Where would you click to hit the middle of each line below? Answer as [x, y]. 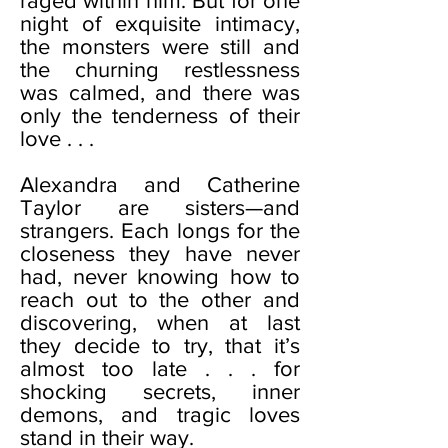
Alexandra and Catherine [160, 184]
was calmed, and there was [160, 92]
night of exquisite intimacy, [160, 23]
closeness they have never [160, 253]
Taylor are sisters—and [160, 207]
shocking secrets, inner [160, 391]
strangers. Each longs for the [160, 230]
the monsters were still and [160, 46]
